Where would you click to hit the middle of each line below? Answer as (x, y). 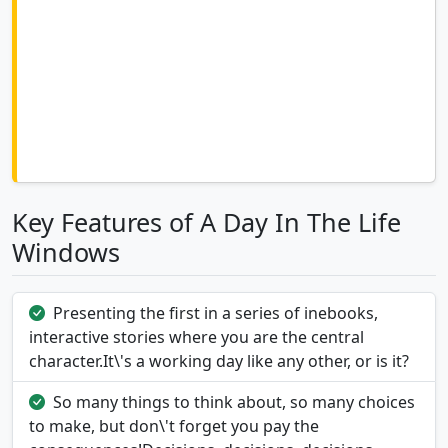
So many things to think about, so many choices (234, 402)
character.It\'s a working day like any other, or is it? (219, 361)
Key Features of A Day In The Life (206, 222)
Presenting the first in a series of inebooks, (215, 313)
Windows (66, 252)
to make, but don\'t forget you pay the (174, 426)
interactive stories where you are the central (196, 337)
